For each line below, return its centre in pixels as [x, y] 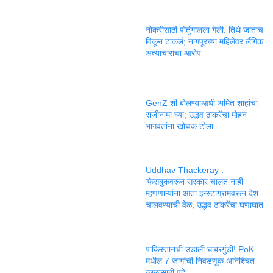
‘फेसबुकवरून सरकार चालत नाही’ [195, 182]
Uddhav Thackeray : [185, 170]
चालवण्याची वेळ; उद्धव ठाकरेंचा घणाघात [204, 205]
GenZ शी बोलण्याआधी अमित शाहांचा [202, 103]
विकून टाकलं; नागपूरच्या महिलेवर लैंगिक [204, 41]
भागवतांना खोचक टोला [179, 126]
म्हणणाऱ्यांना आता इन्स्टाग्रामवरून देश [202, 193]
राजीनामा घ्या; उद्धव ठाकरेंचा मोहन [196, 114]
